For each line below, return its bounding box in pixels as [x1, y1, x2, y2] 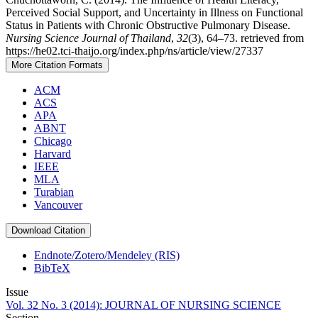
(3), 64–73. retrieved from [188, 31, 304, 44]
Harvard [34, 147, 71, 160]
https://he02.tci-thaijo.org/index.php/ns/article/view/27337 [6, 44, 263, 57]
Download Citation [11, 224, 85, 236]
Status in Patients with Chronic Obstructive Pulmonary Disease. [6, 18, 290, 31]
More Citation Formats [11, 59, 103, 70]
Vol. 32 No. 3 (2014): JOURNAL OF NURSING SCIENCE [6, 298, 281, 311]
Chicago [34, 134, 72, 147]
